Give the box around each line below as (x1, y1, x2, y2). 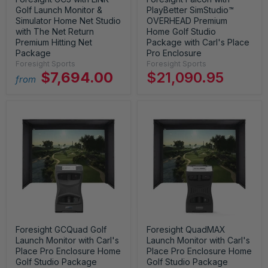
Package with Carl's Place (147, 37, 249, 47)
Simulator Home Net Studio (16, 16, 121, 26)
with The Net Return (16, 26, 94, 36)
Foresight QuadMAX (147, 224, 226, 234)
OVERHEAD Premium (147, 16, 227, 26)
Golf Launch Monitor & (16, 5, 102, 15)
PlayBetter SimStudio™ (147, 5, 234, 15)
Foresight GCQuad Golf (16, 224, 106, 234)
